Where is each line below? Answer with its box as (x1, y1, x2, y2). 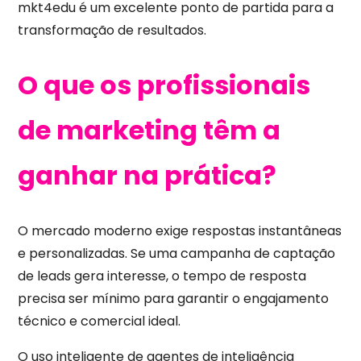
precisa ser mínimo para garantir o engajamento (18, 288, 330, 308)
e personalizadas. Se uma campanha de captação (18, 243, 336, 263)
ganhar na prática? (18, 157, 277, 194)
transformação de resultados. (18, 20, 207, 39)
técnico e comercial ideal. (18, 311, 181, 330)
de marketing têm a (18, 112, 281, 149)
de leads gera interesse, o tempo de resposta (18, 266, 307, 285)
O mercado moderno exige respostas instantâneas (18, 221, 342, 240)
